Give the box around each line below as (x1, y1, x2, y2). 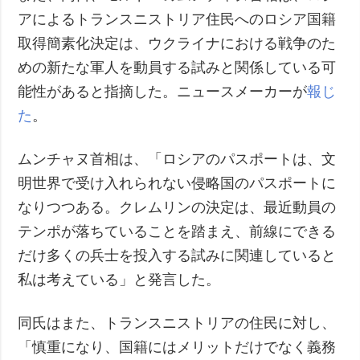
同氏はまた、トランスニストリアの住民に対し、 (18, 314, 337, 331)
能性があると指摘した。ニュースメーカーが (18, 83, 308, 100)
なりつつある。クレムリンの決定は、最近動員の (18, 198, 337, 215)
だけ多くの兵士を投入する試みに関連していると (18, 247, 337, 264)
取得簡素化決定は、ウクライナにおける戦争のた (18, 35, 337, 51)
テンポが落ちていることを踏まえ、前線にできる (18, 223, 337, 239)
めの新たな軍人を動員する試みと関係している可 (18, 59, 337, 76)
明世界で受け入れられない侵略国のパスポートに (18, 174, 337, 191)
